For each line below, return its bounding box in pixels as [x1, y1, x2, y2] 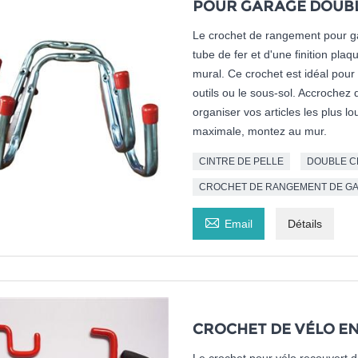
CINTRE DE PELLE [198, 156, 284, 168]
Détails [287, 217, 322, 231]
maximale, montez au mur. [192, 125, 327, 138]
